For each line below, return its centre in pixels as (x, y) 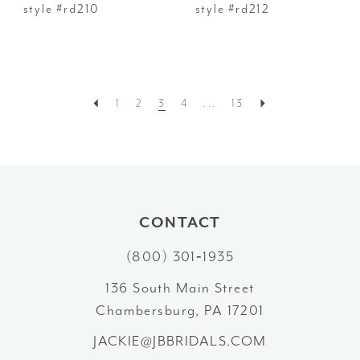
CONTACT (180, 223)
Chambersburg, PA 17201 (180, 310)
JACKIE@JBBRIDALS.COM (180, 341)
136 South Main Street (180, 287)
